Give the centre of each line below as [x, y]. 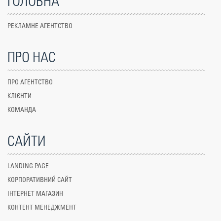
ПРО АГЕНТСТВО [30, 83]
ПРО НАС [32, 58]
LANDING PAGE [28, 166]
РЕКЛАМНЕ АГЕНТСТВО [40, 26]
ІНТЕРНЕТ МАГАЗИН [35, 194]
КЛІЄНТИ [19, 96]
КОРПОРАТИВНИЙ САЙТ [40, 180]
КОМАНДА [22, 110]
